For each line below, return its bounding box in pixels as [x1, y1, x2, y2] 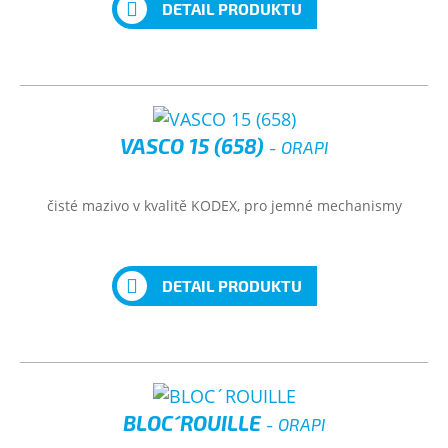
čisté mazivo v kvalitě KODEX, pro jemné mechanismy [46, 196, 402, 215]
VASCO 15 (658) [120, 133, 269, 158]
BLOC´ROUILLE [123, 410, 266, 435]
